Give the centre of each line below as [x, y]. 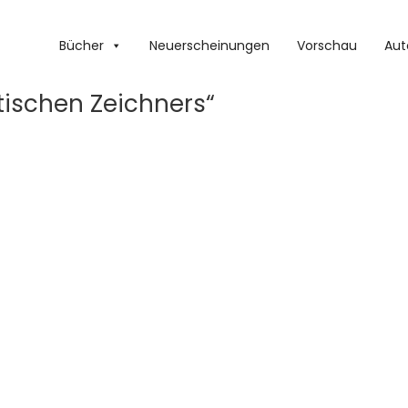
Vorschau [327, 46]
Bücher [82, 46]
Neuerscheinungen [209, 46]
